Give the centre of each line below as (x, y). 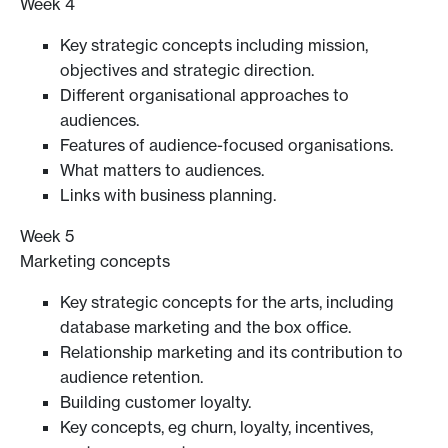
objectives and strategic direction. (187, 69)
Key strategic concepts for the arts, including (227, 301)
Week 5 (47, 235)
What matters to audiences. (162, 169)
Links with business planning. (168, 194)
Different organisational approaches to (204, 94)
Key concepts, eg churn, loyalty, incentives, (216, 426)
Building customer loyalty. (155, 401)
